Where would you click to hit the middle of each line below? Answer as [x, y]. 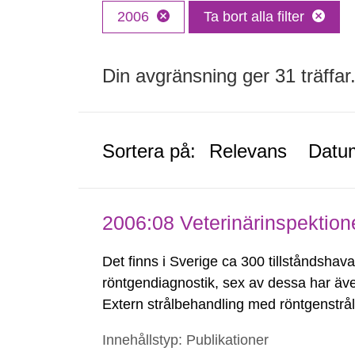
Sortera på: [149, 151]
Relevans [248, 151]
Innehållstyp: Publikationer [186, 340]
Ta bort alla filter [254, 17]
